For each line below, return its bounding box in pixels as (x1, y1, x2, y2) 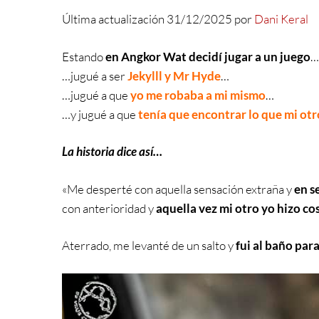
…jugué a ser (62, 68, 127, 83)
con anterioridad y (62, 200, 156, 216)
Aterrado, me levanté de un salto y (62, 238, 236, 253)
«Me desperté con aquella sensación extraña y (62, 181, 294, 197)
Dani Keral (254, 11, 308, 27)
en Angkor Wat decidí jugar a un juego (105, 48, 310, 64)
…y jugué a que (62, 106, 138, 122)
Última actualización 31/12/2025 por (62, 11, 254, 27)
